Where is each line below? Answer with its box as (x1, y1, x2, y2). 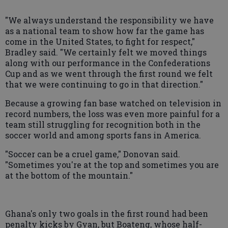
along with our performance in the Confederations (5, 57, 210, 68)
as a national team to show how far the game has (5, 25, 204, 36)
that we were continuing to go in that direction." (5, 78, 203, 90)
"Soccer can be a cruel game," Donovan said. (5, 148, 180, 159)
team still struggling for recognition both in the (5, 119, 201, 130)
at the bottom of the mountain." (5, 169, 133, 181)
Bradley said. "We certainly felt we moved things (5, 46, 207, 58)
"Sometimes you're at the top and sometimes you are (5, 159, 219, 170)
